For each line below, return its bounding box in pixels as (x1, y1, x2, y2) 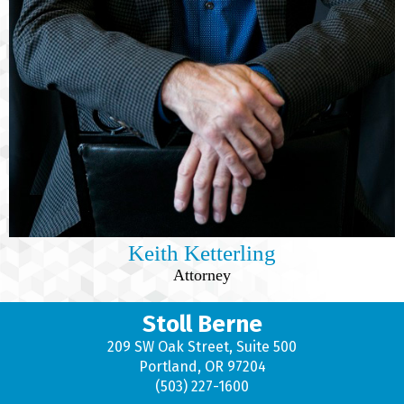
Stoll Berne (142, 310, 262, 338)
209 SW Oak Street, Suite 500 (107, 338, 297, 355)
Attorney (173, 266, 231, 284)
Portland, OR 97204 (138, 358, 266, 375)
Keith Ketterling (128, 241, 276, 265)
